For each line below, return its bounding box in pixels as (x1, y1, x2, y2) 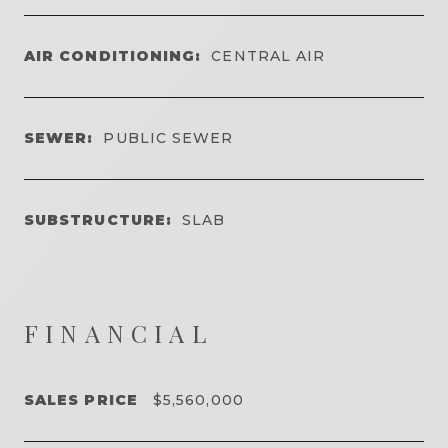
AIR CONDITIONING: (24, 46, 202, 65)
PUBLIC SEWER (103, 128, 234, 147)
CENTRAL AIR (211, 46, 326, 65)
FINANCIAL (24, 316, 213, 349)
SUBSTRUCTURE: (24, 210, 173, 229)
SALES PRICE (24, 390, 138, 409)
